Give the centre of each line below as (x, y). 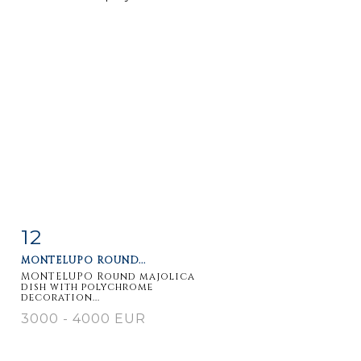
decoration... (60, 297)
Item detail (72, 233)
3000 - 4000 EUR (83, 318)
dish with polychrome (87, 286)
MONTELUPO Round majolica (108, 276)
